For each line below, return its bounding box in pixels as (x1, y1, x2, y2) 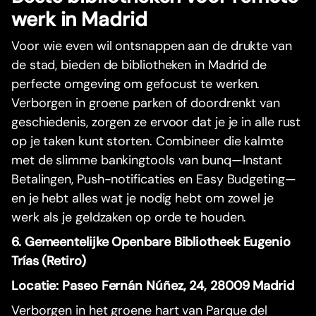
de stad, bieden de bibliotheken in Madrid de (11, 56, 267, 74)
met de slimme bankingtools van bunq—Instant (11, 152, 283, 169)
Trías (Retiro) (11, 253, 86, 270)
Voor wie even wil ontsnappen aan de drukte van (11, 37, 292, 55)
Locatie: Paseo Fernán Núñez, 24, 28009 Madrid (11, 277, 294, 295)
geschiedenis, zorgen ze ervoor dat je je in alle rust (11, 114, 301, 131)
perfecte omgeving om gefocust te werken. (11, 75, 260, 93)
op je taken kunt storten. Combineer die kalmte (11, 133, 284, 150)
